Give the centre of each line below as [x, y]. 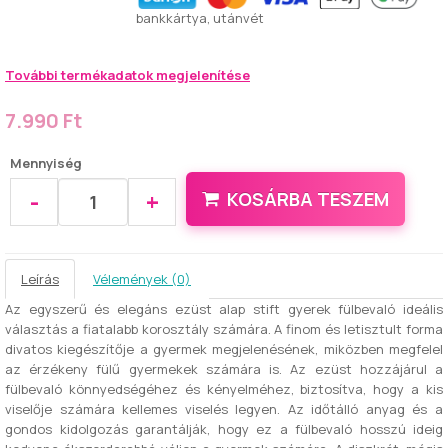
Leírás [40, 279]
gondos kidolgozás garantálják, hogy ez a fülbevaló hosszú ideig [224, 429]
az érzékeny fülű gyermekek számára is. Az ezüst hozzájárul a [224, 369]
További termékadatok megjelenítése [127, 75]
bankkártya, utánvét [200, 18]
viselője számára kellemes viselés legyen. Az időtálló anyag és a [224, 409]
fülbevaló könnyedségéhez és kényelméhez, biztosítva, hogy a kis [224, 389]
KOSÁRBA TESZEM [308, 199]
